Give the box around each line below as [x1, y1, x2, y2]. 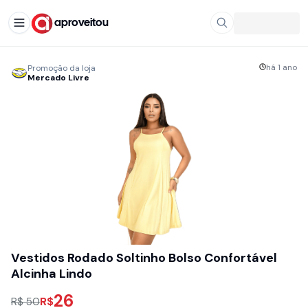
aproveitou [54, 17, 109, 28]
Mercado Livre [27, 72, 89, 83]
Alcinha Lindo [11, 265, 92, 282]
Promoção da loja [27, 63, 96, 74]
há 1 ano [266, 62, 297, 73]
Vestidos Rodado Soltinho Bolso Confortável [11, 250, 277, 266]
